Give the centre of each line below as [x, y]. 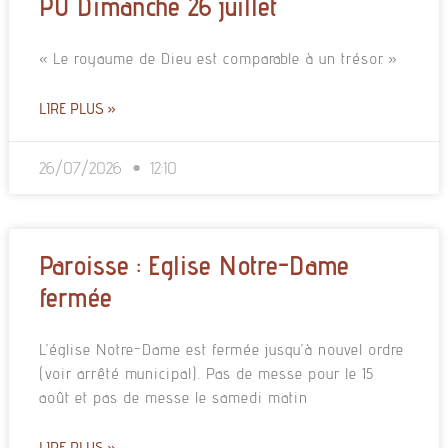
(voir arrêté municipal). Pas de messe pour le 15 [206, 373]
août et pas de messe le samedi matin [173, 397]
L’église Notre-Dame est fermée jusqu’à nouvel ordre [221, 349]
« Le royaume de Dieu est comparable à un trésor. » [218, 58]
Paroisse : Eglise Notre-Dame [193, 264]
